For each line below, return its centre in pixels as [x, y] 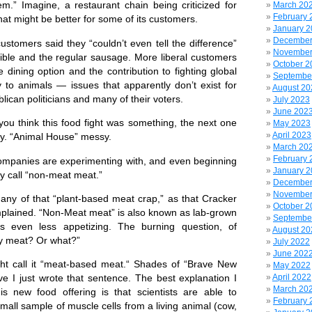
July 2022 [291, 242]
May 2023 [292, 123]
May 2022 [292, 265]
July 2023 [291, 100]
